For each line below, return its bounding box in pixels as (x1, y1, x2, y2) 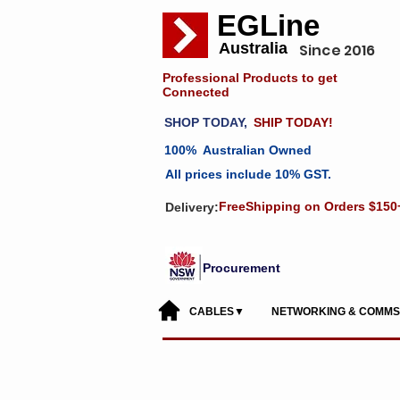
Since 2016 (299, 40, 376, 61)
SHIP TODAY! (254, 115, 333, 130)
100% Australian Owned (161, 143, 312, 158)
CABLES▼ (189, 305, 245, 319)
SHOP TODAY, (164, 115, 247, 130)
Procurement (203, 261, 280, 276)
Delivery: (165, 200, 219, 215)
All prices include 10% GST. (165, 167, 331, 182)
